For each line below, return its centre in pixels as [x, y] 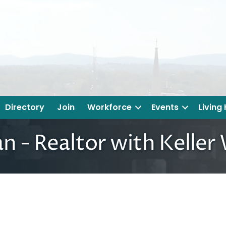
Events [165, 107]
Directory [25, 107]
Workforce [109, 107]
